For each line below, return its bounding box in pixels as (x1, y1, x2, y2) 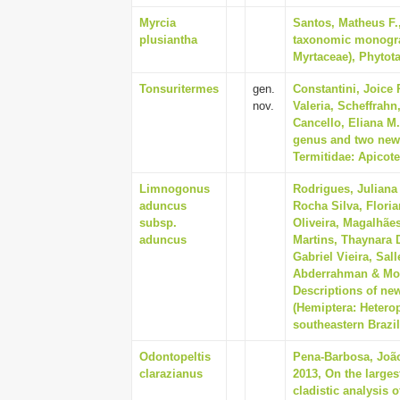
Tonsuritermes (139, 82, 219, 96)
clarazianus (139, 367, 203, 380)
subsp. (139, 216, 177, 229)
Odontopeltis (139, 350, 211, 363)
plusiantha (139, 33, 197, 46)
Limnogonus (139, 182, 210, 196)
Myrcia (139, 16, 176, 29)
